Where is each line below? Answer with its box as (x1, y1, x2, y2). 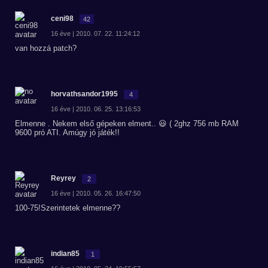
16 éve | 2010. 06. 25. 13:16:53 (51, 105, 141, 112)
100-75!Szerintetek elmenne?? (15, 203, 120, 212)
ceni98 (51, 14, 74, 23)
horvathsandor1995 (51, 90, 118, 98)
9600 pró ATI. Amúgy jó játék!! (15, 128, 120, 137)
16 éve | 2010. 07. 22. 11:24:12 (51, 30, 140, 37)
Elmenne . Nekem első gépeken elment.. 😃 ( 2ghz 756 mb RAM (15, 119, 239, 128)
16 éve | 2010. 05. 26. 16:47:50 (51, 190, 141, 197)
